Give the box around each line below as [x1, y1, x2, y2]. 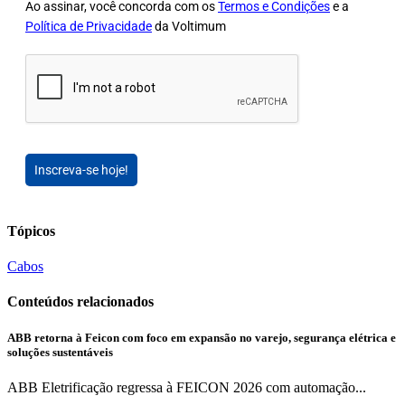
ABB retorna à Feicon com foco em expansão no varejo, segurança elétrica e [7, 330, 396, 344]
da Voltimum [152, 18, 226, 33]
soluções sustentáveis [7, 344, 113, 359]
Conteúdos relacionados [7, 294, 154, 310]
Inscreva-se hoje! [34, 162, 128, 177]
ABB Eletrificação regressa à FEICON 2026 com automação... [7, 379, 366, 395]
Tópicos [7, 222, 55, 239]
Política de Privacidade [25, 18, 152, 33]
